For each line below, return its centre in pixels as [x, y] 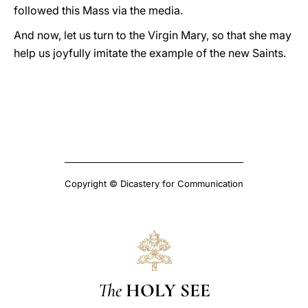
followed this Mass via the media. [98, 10]
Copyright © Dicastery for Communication [154, 184]
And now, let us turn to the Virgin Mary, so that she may [153, 35]
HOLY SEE [168, 290]
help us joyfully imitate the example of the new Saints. [150, 53]
